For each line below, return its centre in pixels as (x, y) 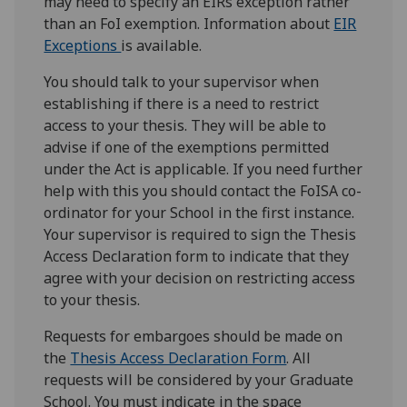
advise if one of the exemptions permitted (187, 148)
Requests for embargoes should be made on (194, 337)
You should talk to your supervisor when (182, 82)
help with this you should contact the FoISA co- (203, 191)
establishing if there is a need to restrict (182, 104)
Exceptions (83, 46)
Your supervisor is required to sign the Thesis (200, 235)
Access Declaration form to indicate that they (197, 257)
